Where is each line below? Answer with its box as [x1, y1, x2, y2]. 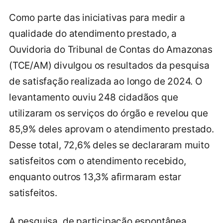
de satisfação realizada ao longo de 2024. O [9, 75, 202, 87]
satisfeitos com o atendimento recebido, [9, 155, 186, 167]
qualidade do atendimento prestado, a [9, 27, 177, 39]
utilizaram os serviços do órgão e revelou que [9, 107, 208, 119]
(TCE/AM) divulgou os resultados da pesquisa [9, 59, 210, 71]
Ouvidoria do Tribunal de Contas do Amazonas [9, 43, 213, 55]
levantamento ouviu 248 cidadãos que [9, 91, 178, 103]
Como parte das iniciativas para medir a [9, 11, 185, 23]
